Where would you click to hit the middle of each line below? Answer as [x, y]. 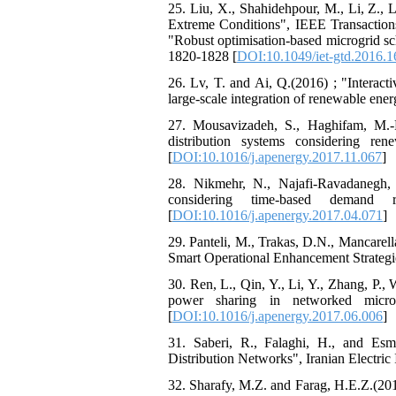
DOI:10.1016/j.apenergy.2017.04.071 [278, 215]
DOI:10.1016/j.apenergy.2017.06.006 [278, 316]
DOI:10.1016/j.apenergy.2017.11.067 [277, 157]
